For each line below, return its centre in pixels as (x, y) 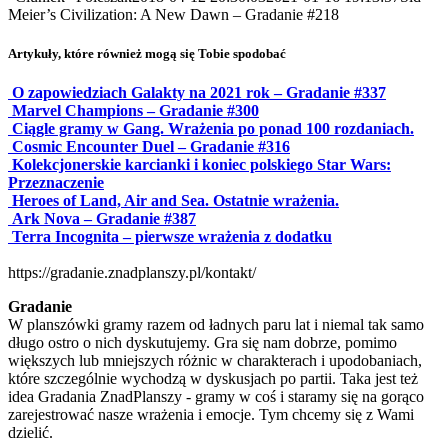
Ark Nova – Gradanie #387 (104, 219)
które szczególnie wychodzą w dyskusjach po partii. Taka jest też (213, 379)
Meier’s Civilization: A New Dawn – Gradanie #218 (173, 14)
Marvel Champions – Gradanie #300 (135, 111)
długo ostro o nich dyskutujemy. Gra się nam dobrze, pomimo (202, 343)
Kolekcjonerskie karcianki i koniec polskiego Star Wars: (201, 165)
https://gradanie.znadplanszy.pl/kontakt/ (132, 273)
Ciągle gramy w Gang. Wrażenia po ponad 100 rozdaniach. (213, 129)
